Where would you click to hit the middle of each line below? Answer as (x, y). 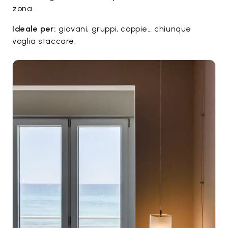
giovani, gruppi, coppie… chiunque (124, 29)
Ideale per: (34, 29)
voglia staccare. (44, 41)
